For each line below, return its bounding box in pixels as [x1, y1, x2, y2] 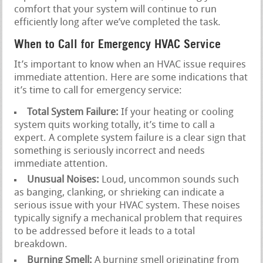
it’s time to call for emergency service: [14, 85, 183, 96]
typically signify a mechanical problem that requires [14, 213, 243, 224]
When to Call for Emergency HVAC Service [14, 36, 221, 51]
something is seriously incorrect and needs [14, 146, 205, 156]
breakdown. [14, 239, 68, 249]
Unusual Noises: [27, 174, 100, 185]
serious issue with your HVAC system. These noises [14, 200, 241, 211]
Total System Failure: [27, 107, 119, 117]
